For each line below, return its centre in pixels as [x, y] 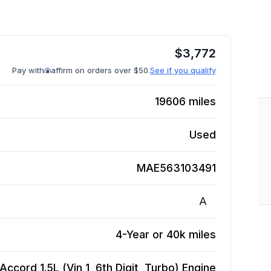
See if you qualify [183, 70]
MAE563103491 [177, 168]
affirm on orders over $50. [101, 70]
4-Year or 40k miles [166, 234]
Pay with [28, 70]
